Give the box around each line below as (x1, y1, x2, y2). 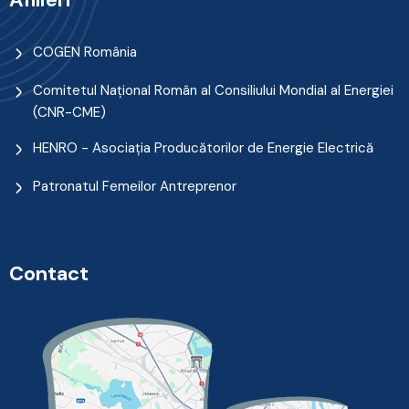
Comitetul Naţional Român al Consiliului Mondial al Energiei (33, 81, 393, 100)
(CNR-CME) (33, 103, 106, 122)
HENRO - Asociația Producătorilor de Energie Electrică (33, 139, 373, 158)
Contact (9, 260, 89, 288)
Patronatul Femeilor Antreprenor (33, 177, 236, 196)
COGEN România (33, 43, 137, 62)
